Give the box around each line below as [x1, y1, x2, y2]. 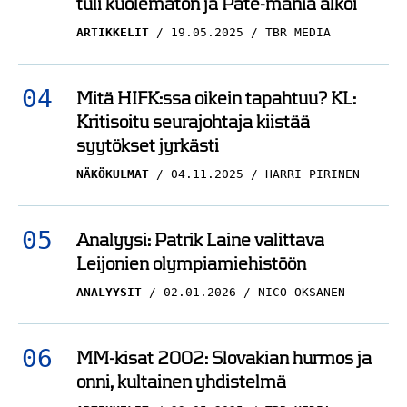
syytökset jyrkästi [76, 135, 219, 155]
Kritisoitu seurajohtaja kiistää [76, 112, 310, 132]
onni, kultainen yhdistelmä [76, 372, 286, 392]
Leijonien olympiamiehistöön [76, 253, 306, 273]
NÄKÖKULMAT [76, 167, 149, 181]
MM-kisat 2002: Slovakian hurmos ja [76, 348, 372, 368]
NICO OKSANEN [258, 285, 345, 299]
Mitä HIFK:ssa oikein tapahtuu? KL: [76, 88, 356, 108]
